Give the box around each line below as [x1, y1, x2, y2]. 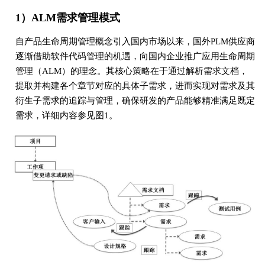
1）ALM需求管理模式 [15, 12, 120, 24]
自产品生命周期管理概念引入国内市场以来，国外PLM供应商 [15, 37, 255, 46]
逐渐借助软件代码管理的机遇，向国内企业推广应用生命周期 [15, 51, 255, 61]
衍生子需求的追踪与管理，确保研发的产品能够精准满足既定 [15, 96, 255, 105]
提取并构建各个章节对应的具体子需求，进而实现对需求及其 [15, 81, 255, 91]
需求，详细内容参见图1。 [15, 111, 118, 120]
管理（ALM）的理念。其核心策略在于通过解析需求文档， [15, 66, 248, 76]
